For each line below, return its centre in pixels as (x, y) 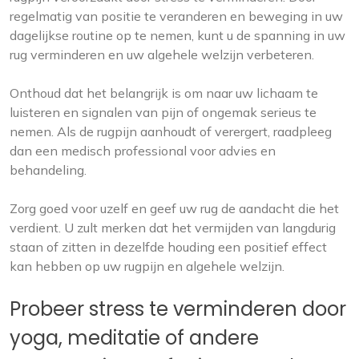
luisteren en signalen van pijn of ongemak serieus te (163, 113)
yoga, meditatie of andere (134, 338)
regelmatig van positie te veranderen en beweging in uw (176, 16)
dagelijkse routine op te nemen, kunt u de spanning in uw (177, 36)
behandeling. (48, 170)
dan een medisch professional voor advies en (143, 151)
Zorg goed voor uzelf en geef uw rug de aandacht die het (174, 209)
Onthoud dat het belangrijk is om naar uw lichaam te (164, 93)
